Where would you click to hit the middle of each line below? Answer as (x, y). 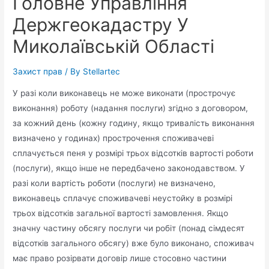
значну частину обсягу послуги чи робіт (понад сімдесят (129, 228)
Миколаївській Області (114, 47)
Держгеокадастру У (101, 25)
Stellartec (102, 72)
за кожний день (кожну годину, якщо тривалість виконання (134, 123)
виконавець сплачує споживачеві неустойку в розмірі (123, 198)
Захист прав (38, 72)
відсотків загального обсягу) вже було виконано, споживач (134, 243)
